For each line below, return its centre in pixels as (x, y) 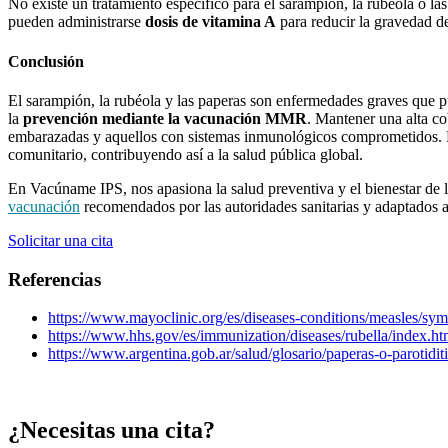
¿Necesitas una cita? (111, 430)
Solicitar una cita (60, 240)
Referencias (54, 279)
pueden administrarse (76, 22)
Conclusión (46, 61)
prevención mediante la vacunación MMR (165, 118)
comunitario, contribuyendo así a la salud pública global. (185, 154)
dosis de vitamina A (210, 22)
